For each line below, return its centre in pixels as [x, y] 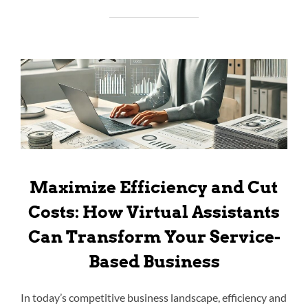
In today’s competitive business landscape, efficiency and [154, 297]
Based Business [154, 261]
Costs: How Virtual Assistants [154, 212]
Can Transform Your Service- [154, 236]
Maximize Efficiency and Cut [153, 187]
